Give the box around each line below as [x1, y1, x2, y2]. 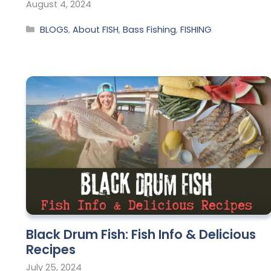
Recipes [26, 240, 76, 258]
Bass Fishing [123, 23, 177, 36]
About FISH [73, 23, 119, 36]
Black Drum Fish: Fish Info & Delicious [26, 225, 256, 243]
